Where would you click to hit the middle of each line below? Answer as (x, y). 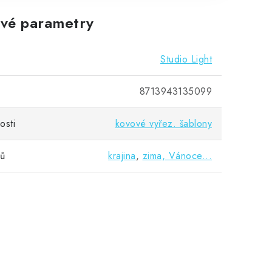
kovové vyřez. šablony (163, 124)
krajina (122, 156)
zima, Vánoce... (177, 156)
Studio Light (186, 59)
